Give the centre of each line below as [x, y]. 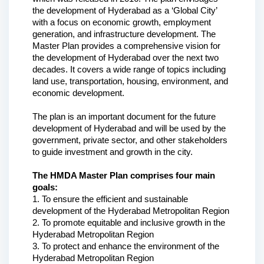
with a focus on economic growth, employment [122, 22]
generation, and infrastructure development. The [124, 34]
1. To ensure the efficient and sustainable [110, 199]
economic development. [78, 93]
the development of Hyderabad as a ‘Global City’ [125, 10]
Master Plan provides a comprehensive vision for [126, 46]
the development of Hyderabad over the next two [126, 57]
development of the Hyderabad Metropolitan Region [131, 211]
